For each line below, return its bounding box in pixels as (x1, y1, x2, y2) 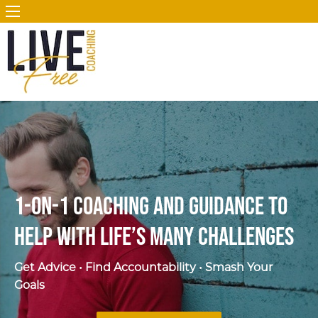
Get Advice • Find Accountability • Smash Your (14, 261, 273, 275)
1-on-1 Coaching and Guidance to (14, 192, 287, 223)
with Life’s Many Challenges (53, 222, 294, 253)
